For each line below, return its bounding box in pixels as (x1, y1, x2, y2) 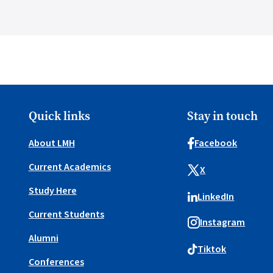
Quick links (28, 107, 90, 124)
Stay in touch (187, 107, 258, 124)
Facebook (194, 136, 238, 150)
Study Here (28, 183, 77, 197)
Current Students (28, 207, 104, 221)
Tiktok (197, 242, 227, 256)
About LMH (28, 136, 75, 150)
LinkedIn (197, 190, 235, 204)
